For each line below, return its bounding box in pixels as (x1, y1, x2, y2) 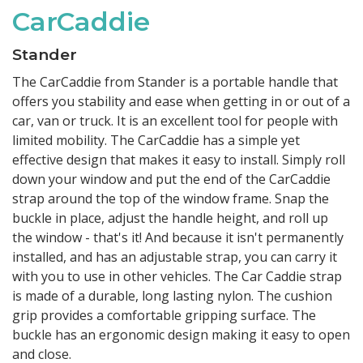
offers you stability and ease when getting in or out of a (12, 92, 351, 110)
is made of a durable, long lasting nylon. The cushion (12, 287, 333, 305)
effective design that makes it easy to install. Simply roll (12, 151, 346, 169)
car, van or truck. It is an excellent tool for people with (12, 112, 339, 130)
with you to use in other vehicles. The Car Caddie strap (12, 267, 343, 285)
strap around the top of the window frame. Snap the (12, 190, 330, 207)
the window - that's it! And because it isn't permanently (12, 228, 344, 246)
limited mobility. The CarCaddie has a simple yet (12, 131, 301, 149)
